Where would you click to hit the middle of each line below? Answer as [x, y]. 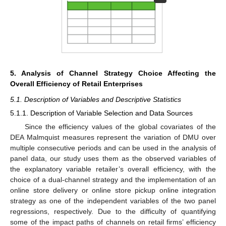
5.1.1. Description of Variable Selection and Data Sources [101, 113]
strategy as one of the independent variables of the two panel [113, 201]
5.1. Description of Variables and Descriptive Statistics [96, 99]
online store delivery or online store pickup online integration [113, 190]
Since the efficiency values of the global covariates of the [120, 127]
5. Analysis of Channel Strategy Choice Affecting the [113, 73]
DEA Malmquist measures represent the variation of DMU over [113, 137]
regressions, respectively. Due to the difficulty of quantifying [113, 212]
